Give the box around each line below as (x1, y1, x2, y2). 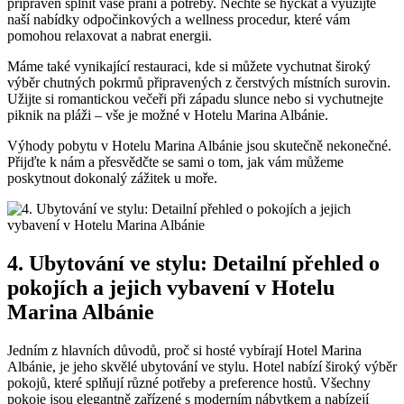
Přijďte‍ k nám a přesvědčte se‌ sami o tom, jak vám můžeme (7, 154, 344, 170)
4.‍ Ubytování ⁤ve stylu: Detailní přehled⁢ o (7, 252, 380, 276)
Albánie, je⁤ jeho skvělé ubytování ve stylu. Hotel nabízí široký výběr (7, 358, 397, 374)
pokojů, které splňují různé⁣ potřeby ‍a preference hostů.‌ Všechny (7, 374, 371, 390)
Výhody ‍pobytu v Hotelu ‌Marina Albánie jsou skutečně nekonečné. (7, 138, 391, 154)
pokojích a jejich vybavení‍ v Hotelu (7, 276, 335, 300)
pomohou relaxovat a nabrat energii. (7, 28, 212, 44)
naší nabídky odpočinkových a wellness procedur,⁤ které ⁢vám (7, 12, 350, 28)
